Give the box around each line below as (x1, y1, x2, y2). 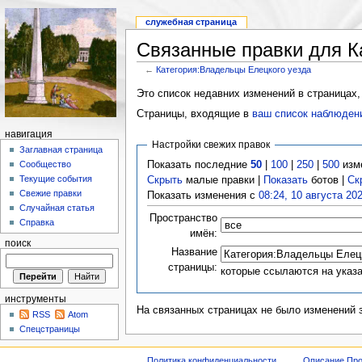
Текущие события (19, 174, 93, 184)
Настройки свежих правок (152, 138, 271, 150)
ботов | (308, 174, 348, 186)
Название (171, 246, 218, 258)
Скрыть (147, 174, 183, 186)
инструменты (4, 293, 66, 304)
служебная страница (145, 17, 238, 27)
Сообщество (19, 159, 72, 170)
